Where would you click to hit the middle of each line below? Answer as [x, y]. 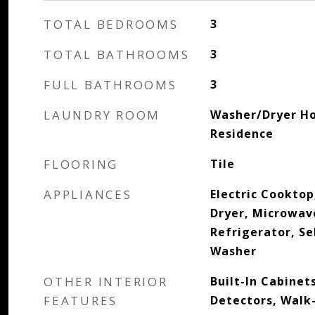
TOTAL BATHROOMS [117, 54]
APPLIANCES [88, 194]
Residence [242, 134]
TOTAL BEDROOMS [111, 24]
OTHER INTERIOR [106, 282]
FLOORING [81, 164]
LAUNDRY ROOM [102, 115]
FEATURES [81, 301]
